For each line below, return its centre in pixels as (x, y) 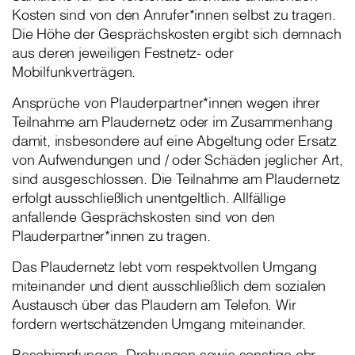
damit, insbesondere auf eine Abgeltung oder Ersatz (174, 141)
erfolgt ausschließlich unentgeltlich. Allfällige (149, 198)
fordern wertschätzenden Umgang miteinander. (159, 324)
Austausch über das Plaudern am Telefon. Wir (154, 305)
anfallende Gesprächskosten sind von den (144, 217)
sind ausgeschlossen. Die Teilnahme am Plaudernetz (176, 179)
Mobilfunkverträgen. (74, 72)
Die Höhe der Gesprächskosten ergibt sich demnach (177, 34)
